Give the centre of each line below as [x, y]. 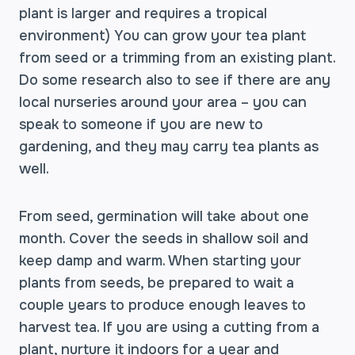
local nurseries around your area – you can [163, 102]
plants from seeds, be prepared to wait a [157, 283]
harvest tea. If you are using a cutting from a [169, 327]
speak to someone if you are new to [141, 124]
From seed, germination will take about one [164, 216]
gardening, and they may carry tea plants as [169, 147]
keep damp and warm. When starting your [160, 261]
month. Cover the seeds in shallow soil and [164, 239]
